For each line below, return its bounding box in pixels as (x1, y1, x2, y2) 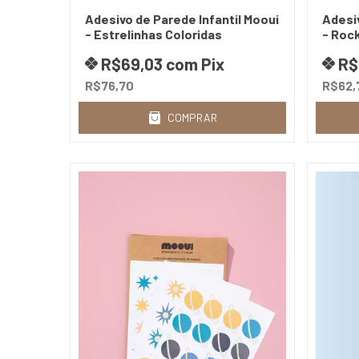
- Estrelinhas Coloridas (85, 26, 222, 42)
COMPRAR (167, 110, 217, 124)
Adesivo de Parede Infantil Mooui (85, 10, 279, 26)
